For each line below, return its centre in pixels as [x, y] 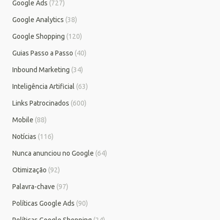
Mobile [23, 120]
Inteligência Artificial [43, 86]
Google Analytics [38, 19]
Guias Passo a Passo [43, 53]
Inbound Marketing [41, 69]
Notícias [24, 136]
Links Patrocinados [41, 103]
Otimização [29, 170]
